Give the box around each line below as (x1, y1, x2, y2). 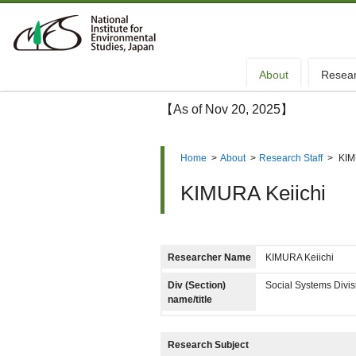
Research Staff (258, 153, 323, 164)
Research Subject (168, 339, 249, 350)
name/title (168, 294, 212, 305)
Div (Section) (168, 280, 226, 291)
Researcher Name (168, 252, 251, 263)
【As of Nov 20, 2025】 (161, 103, 293, 116)
